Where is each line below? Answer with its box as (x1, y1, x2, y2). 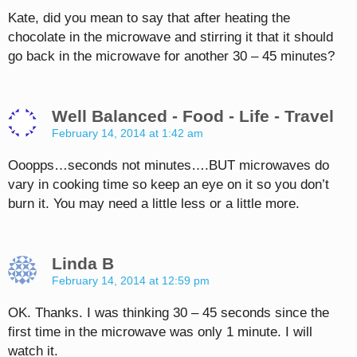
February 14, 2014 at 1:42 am (52, 126, 203, 139)
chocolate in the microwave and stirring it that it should (8, 29, 333, 45)
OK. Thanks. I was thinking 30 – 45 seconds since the (8, 304, 329, 320)
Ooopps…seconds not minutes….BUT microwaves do (8, 157, 329, 173)
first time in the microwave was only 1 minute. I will (8, 324, 312, 339)
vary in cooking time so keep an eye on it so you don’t (8, 176, 329, 192)
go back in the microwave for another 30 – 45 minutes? (8, 48, 335, 64)
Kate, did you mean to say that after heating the (8, 10, 290, 25)
